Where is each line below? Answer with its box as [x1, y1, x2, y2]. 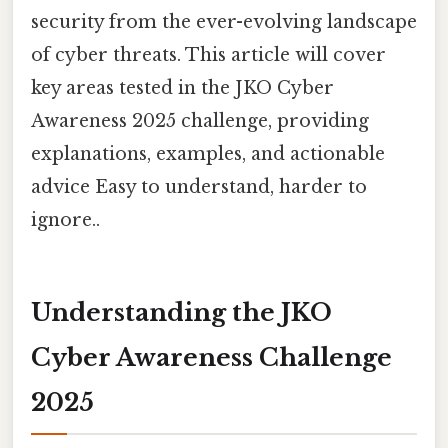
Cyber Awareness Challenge [31, 342, 392, 372]
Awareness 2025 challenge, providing [31, 109, 369, 132]
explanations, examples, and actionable [31, 142, 385, 165]
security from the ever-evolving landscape [31, 10, 417, 33]
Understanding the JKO [31, 297, 332, 327]
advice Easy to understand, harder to [31, 175, 367, 198]
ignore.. [31, 208, 100, 231]
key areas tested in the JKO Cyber [31, 76, 334, 99]
